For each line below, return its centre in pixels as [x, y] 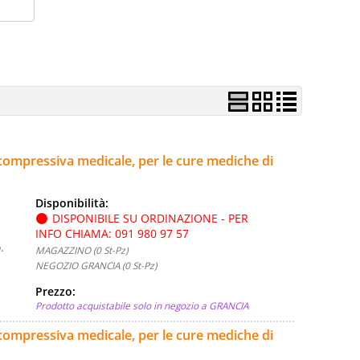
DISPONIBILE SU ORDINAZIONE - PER [150, 218]
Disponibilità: [74, 203]
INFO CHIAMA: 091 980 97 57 [112, 233]
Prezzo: [57, 291]
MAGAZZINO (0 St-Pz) [82, 250]
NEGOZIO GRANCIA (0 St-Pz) [96, 265]
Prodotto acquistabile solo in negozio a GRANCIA [142, 305]
